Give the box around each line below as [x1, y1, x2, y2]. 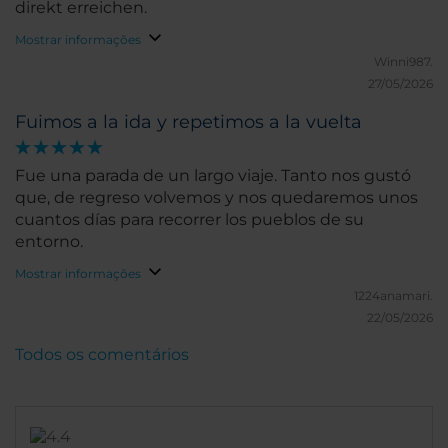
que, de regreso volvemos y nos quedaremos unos [15, 188, 418, 208]
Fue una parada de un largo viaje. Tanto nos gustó [15, 166, 411, 186]
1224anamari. [354, 288, 433, 304]
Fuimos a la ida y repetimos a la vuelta [15, 111, 362, 134]
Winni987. [374, 54, 433, 70]
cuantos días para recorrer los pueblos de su [15, 210, 364, 230]
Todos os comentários [15, 345, 189, 365]
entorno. [15, 232, 83, 252]
